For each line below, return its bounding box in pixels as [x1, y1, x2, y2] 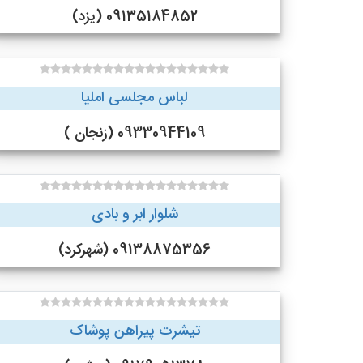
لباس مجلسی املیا [81, 86, 188, 110]
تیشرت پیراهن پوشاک [69, 319, 200, 344]
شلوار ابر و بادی [91, 203, 178, 227]
